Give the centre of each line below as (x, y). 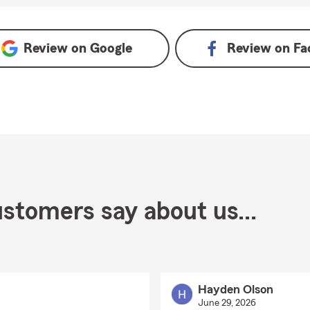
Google (111, 48)
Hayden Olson (235, 289)
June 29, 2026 (227, 303)
